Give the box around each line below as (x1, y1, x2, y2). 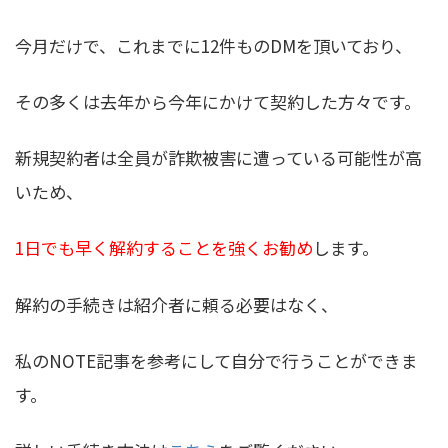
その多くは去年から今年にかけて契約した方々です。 (15, 89, 421, 115)
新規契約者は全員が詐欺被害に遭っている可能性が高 (15, 145, 422, 171)
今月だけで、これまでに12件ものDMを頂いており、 (15, 33, 412, 59)
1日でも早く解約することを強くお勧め (15, 235, 313, 261)
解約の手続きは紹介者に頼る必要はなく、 (15, 291, 338, 317)
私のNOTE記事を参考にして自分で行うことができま (15, 347, 418, 373)
